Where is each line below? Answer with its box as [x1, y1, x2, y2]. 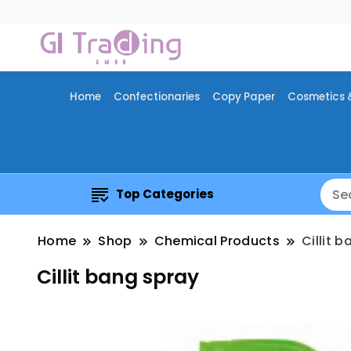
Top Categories [116, 186, 215, 203]
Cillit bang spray [37, 263, 199, 291]
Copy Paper [212, 89, 275, 105]
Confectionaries [113, 89, 200, 105]
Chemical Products [154, 232, 280, 251]
